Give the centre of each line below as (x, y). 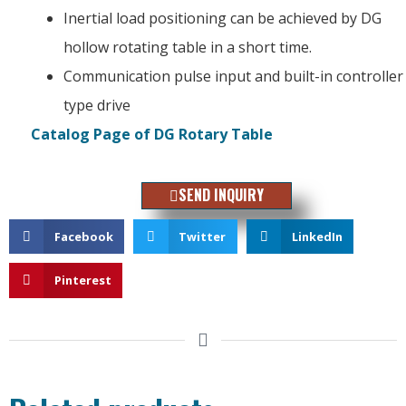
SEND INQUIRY (221, 195)
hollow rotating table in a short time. (188, 47)
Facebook (83, 237)
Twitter (203, 237)
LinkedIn (317, 237)
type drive (97, 105)
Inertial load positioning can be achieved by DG (222, 18)
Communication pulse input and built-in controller (233, 76)
